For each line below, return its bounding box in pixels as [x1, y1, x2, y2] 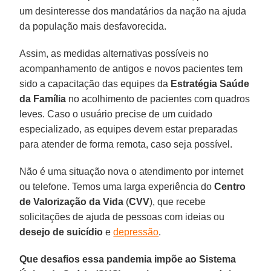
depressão [113, 226, 159, 237]
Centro [214, 181, 246, 192]
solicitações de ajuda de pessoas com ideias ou [19, 211, 225, 222]
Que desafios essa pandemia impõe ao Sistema [19, 253, 237, 264]
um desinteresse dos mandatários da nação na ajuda [19, 5, 247, 16]
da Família [19, 93, 67, 104]
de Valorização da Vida [19, 196, 124, 207]
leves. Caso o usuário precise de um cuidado [19, 108, 213, 119]
